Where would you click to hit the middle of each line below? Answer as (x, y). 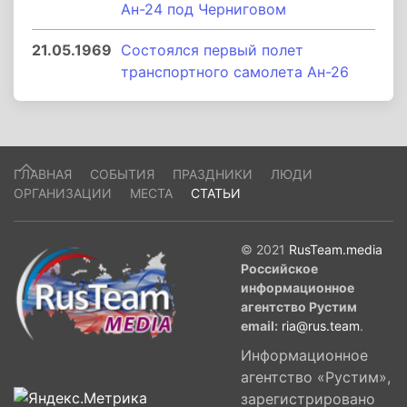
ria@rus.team (321, 326)
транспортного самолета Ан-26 (235, 72)
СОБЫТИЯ (122, 174)
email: (259, 326)
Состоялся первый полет (212, 50)
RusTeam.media (336, 249)
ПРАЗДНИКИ (213, 174)
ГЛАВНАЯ (43, 174)
